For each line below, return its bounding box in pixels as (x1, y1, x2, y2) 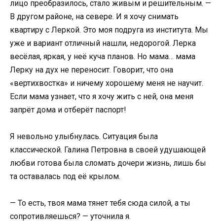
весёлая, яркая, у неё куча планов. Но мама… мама (10, 52, 195, 61)
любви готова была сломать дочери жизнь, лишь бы (10, 158, 206, 168)
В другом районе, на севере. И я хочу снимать (10, 12, 179, 21)
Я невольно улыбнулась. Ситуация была (10, 132, 158, 142)
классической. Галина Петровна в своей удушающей (10, 145, 206, 155)
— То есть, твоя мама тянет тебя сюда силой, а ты (10, 198, 190, 208)
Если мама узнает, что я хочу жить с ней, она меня (10, 92, 193, 101)
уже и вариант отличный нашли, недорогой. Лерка (10, 38, 196, 48)
